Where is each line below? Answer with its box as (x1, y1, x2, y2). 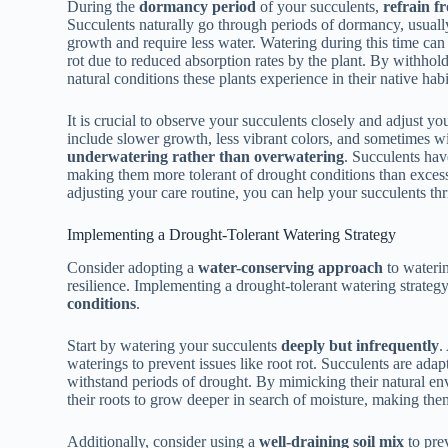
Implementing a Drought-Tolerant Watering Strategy (67, 226, 397, 244)
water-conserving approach (198, 258, 384, 276)
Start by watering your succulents (67, 336, 282, 354)
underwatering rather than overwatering (67, 148, 345, 166)
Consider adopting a (67, 258, 199, 276)
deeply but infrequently (281, 336, 440, 354)
